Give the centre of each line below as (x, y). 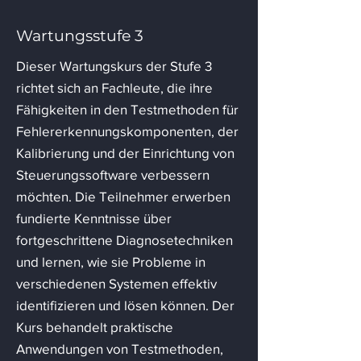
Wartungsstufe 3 (80, 35)
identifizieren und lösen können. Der (125, 305)
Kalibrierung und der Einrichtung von (125, 152)
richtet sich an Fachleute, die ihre (114, 87)
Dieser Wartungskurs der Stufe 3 (114, 65)
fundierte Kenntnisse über (94, 218)
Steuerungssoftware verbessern (113, 174)
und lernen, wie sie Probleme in (111, 261)
